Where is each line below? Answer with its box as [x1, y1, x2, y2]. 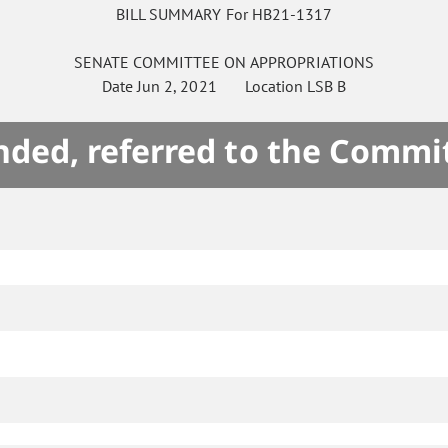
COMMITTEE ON [132, 52, 247, 73]
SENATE [73, 52, 129, 73]
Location [216, 76, 307, 97]
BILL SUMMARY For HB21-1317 [116, 4, 332, 25]
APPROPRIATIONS [250, 52, 375, 73]
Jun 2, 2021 [137, 76, 217, 97]
